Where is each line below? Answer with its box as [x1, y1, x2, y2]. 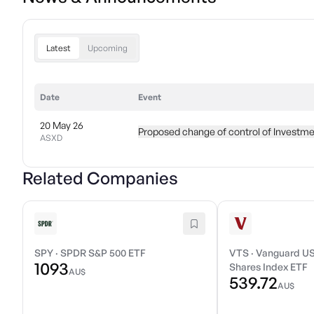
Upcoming [88, 43, 128, 53]
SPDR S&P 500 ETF [60, 247, 146, 259]
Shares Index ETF [229, 261, 308, 273]
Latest [46, 43, 71, 53]
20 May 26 [40, 119, 83, 131]
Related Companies [22, 168, 178, 189]
